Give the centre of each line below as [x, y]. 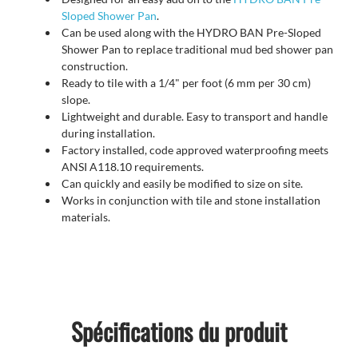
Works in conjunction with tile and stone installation [191, 201]
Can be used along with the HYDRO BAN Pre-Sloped [192, 33]
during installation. [109, 133]
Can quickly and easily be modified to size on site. [183, 184]
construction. [95, 66]
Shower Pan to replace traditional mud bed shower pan [198, 50]
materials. [86, 217]
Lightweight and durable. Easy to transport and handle [195, 117]
